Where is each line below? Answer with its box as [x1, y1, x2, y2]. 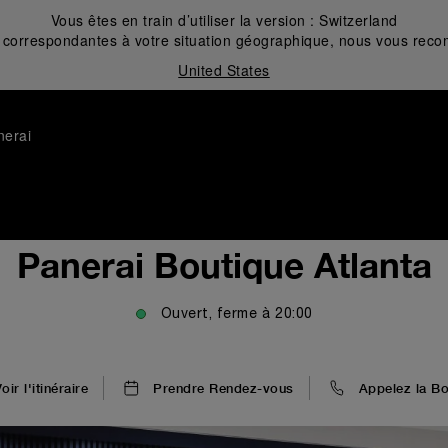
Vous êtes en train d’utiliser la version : [50, 10, 319, 30]
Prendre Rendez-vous [153, 380, 294, 396]
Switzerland [319, 10, 398, 30]
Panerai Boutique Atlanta [16, 244, 432, 286]
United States [178, 60, 270, 80]
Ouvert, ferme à [160, 308, 270, 321]
